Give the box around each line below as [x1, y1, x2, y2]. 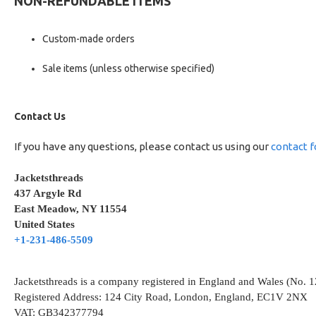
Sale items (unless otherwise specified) [42, 63, 214, 74]
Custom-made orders [42, 33, 135, 44]
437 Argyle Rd [14, 188, 81, 199]
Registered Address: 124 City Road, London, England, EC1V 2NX [14, 291, 308, 303]
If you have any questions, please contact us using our [14, 140, 271, 152]
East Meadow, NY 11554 [14, 203, 127, 214]
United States [14, 219, 75, 230]
